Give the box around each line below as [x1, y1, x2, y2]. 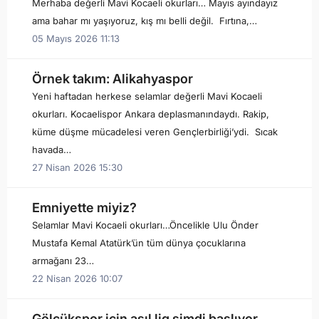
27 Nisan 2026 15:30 [32, 162, 122, 173]
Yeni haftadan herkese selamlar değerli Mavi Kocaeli [32, 90, 262, 102]
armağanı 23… [32, 255, 94, 266]
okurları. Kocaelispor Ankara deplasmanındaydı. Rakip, [32, 108, 269, 120]
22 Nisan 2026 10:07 [32, 273, 122, 284]
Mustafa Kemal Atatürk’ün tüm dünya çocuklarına [32, 237, 246, 249]
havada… [32, 144, 71, 155]
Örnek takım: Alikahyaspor [32, 71, 196, 86]
